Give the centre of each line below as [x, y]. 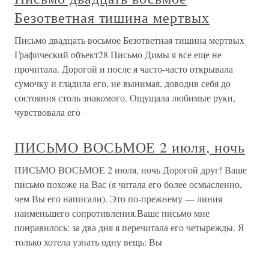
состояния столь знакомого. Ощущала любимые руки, [125, 98]
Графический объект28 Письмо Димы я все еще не [118, 54]
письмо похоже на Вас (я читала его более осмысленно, [128, 184]
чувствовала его [47, 112]
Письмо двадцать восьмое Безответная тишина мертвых [129, 40]
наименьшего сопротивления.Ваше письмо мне [112, 213]
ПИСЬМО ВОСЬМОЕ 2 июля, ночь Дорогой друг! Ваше [131, 170]
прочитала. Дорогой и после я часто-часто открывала [124, 69]
